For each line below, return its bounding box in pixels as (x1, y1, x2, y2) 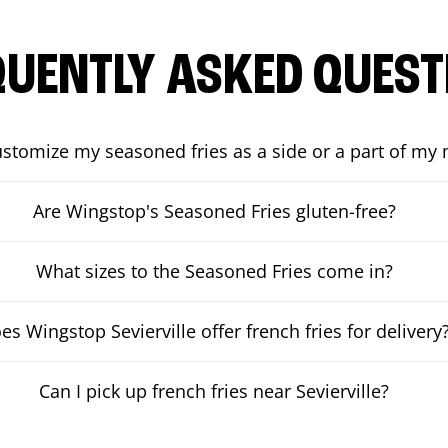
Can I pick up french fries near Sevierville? (39, 379, 390, 403)
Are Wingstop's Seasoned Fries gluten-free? (32, 199, 396, 223)
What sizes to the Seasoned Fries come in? (35, 259, 393, 283)
